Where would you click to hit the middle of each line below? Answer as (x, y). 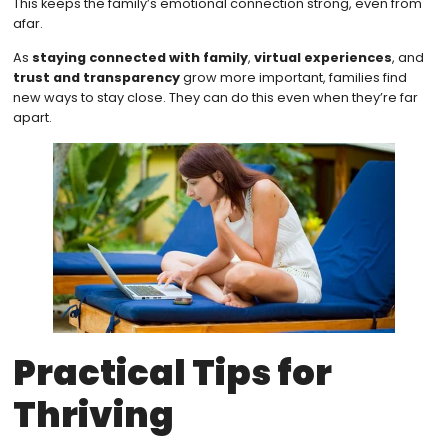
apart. (32, 118)
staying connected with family (139, 58)
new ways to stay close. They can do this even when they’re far (215, 98)
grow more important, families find (293, 78)
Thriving (93, 414)
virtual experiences (322, 58)
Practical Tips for (172, 372)
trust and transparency (96, 78)
